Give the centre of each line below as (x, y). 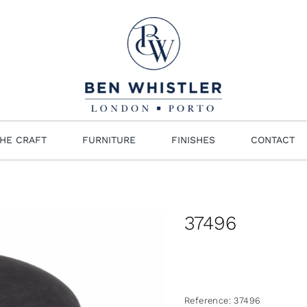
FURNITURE (109, 140)
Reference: (209, 300)
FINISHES (193, 140)
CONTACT (273, 140)
